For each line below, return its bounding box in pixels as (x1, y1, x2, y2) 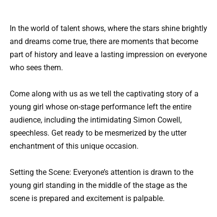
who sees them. (10, 63, 63, 72)
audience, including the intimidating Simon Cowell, (10, 115, 182, 125)
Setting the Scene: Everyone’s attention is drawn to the (10, 168, 193, 177)
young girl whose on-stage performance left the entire (10, 102, 191, 112)
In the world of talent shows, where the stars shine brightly (10, 24, 207, 33)
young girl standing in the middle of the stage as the (10, 181, 187, 190)
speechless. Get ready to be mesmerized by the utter (10, 128, 186, 138)
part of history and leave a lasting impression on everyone (10, 50, 207, 59)
